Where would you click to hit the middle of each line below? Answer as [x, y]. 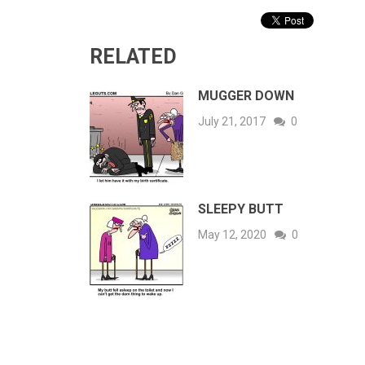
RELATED [133, 57]
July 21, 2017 [232, 121]
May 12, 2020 [232, 235]
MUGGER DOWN [246, 96]
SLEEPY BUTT [241, 209]
